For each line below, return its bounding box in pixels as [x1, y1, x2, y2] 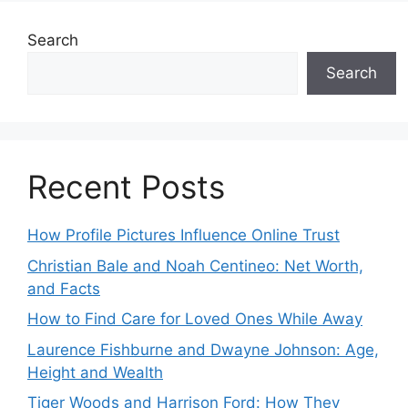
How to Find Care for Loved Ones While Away [27, 310, 362, 328]
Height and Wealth [27, 362, 163, 382]
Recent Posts [27, 168, 225, 206]
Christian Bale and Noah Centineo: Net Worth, [27, 256, 363, 275]
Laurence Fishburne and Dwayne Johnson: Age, [27, 340, 379, 359]
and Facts [27, 279, 100, 298]
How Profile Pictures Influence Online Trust [27, 226, 340, 244]
